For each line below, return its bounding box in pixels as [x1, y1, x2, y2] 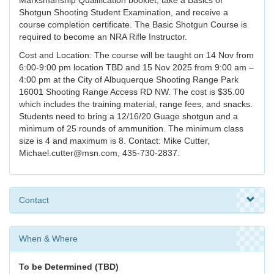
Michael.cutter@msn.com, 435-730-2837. [19, 148, 180, 158]
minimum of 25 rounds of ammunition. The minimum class [19, 124, 243, 134]
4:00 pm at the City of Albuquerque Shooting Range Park [19, 75, 239, 85]
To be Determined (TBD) [19, 262, 119, 272]
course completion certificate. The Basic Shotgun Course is [19, 20, 247, 30]
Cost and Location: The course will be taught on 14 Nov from [19, 50, 254, 61]
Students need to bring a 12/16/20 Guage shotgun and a [19, 111, 238, 122]
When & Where [19, 234, 78, 244]
